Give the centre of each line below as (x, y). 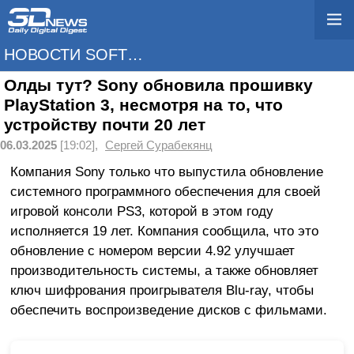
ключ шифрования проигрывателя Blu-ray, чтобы (162, 290)
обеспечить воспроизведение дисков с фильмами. (168, 309)
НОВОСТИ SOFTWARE (135, 55)
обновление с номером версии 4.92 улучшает (152, 250)
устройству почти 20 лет (105, 125)
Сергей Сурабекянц (159, 145)
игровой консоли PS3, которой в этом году (141, 211)
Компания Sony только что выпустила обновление (166, 171)
